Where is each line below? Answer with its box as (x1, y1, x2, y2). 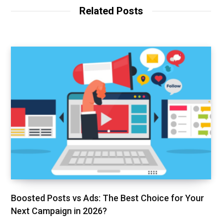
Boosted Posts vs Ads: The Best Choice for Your (11, 192, 204, 203)
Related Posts (79, 5, 143, 17)
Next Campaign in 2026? (11, 205, 107, 216)
